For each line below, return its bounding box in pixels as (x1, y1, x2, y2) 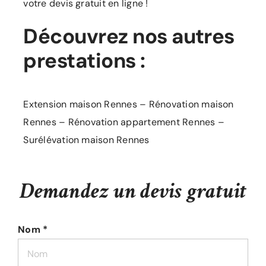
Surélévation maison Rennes (23, 134, 150, 147)
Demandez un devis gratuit (19, 176, 247, 206)
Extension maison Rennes (23, 98, 137, 111)
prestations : (23, 47, 145, 75)
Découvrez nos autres (23, 23, 235, 50)
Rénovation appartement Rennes (68, 116, 216, 129)
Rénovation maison (148, 98, 234, 111)
